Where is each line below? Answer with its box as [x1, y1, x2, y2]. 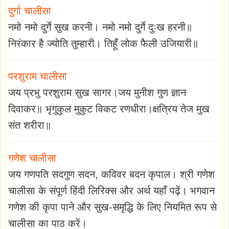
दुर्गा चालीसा [8, 5, 51, 16]
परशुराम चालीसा [8, 70, 67, 82]
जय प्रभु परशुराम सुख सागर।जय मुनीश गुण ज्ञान [8, 86, 186, 98]
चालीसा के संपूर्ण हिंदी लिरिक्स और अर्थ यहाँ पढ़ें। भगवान [8, 185, 215, 196]
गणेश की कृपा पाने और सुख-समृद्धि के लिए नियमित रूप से [8, 201, 217, 213]
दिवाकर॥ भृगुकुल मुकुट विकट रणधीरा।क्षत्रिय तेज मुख [8, 103, 210, 114]
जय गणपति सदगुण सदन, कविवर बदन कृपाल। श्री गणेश [8, 168, 215, 180]
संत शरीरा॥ [8, 119, 51, 131]
